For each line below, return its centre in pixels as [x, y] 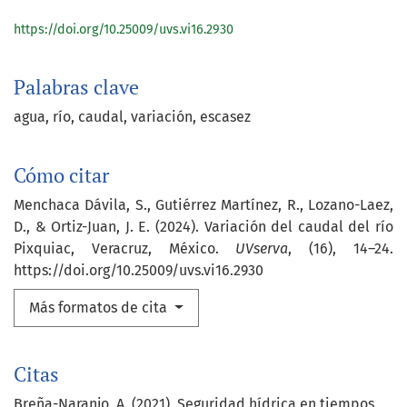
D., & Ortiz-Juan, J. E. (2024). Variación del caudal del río [203, 227]
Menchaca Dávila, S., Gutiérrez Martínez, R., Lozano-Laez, [203, 205]
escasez [225, 117]
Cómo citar [61, 176]
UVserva [262, 249]
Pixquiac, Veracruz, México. [125, 249]
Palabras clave [76, 88]
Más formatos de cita [100, 308]
